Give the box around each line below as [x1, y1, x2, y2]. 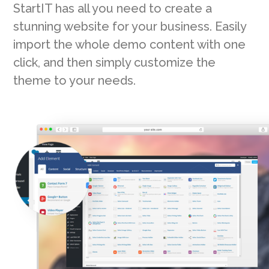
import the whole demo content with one [13, 37, 246, 52]
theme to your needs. [13, 73, 136, 88]
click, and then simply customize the [13, 55, 216, 70]
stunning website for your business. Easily [13, 19, 247, 34]
